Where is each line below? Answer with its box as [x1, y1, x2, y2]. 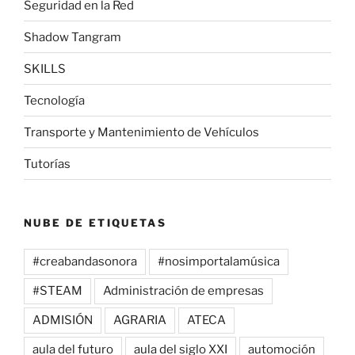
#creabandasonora [32, 254, 137, 269]
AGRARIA [113, 312, 166, 327]
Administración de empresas [103, 283, 264, 298]
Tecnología [24, 93, 85, 108]
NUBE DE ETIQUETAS [24, 216, 167, 230]
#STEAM [32, 283, 82, 298]
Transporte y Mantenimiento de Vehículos [24, 124, 259, 139]
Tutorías [24, 156, 71, 171]
